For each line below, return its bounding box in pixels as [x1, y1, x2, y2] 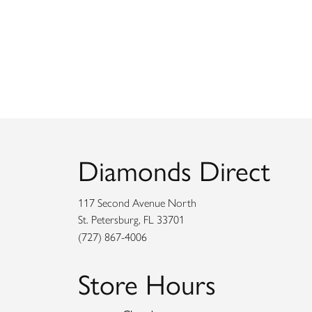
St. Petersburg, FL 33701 [78, 213, 185, 226]
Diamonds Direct [78, 150, 270, 189]
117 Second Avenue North [78, 196, 196, 210]
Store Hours [78, 263, 216, 303]
